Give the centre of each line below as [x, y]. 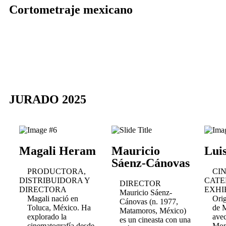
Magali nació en [53, 199]
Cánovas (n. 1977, [149, 202]
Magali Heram [58, 151]
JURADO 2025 [48, 99]
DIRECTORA [43, 189]
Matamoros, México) [153, 211]
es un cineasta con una [155, 220]
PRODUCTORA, [56, 171]
